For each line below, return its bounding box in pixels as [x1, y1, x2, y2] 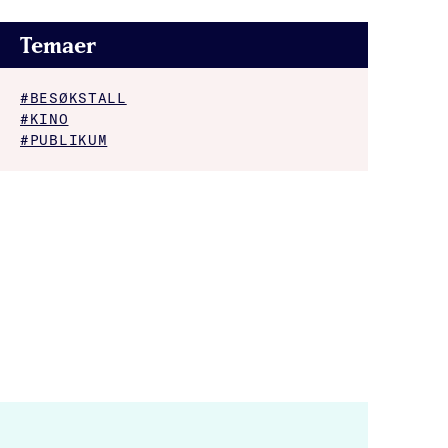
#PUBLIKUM [20, 131, 108, 150]
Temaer [20, 32, 96, 59]
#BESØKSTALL [20, 89, 127, 108]
